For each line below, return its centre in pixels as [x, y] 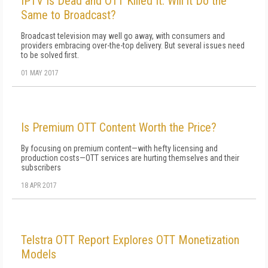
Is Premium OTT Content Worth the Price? [119, 127]
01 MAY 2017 [40, 73]
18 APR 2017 [39, 185]
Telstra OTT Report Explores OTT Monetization [130, 240]
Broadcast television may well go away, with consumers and [123, 36]
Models [39, 254]
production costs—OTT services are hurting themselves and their [130, 158]
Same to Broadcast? [68, 15]
